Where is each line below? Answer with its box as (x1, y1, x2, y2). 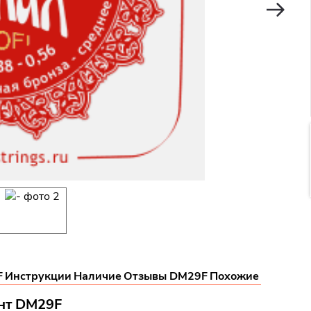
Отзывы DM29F (124, 269, 208, 284)
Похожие (210, 269, 259, 284)
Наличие (74, 269, 121, 284)
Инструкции (5, 269, 72, 284)
